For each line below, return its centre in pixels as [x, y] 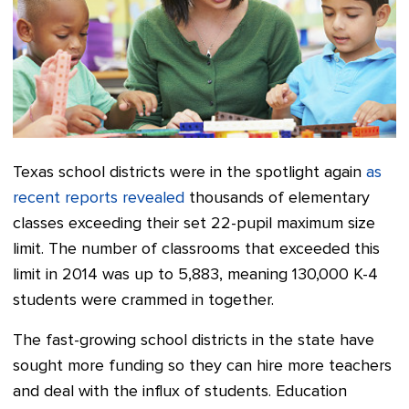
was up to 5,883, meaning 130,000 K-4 [238, 275]
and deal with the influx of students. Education [180, 392]
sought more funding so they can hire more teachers [202, 367]
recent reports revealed [99, 199]
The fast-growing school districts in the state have [194, 341]
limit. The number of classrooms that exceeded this [196, 250]
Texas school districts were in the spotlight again [189, 173]
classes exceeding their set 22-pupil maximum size [194, 224]
